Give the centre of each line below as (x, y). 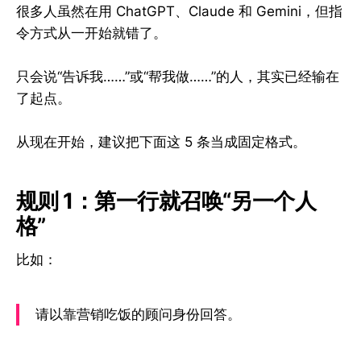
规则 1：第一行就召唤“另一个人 (166, 201)
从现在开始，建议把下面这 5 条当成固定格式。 (161, 142)
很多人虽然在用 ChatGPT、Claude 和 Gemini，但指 (179, 11)
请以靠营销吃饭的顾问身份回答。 (138, 315)
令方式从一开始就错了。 (91, 33)
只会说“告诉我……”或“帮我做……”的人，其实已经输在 (178, 77)
